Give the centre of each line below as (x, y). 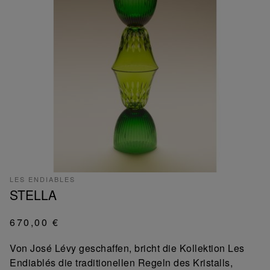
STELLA (33, 194)
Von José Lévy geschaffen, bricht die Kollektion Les (127, 248)
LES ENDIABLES (42, 179)
